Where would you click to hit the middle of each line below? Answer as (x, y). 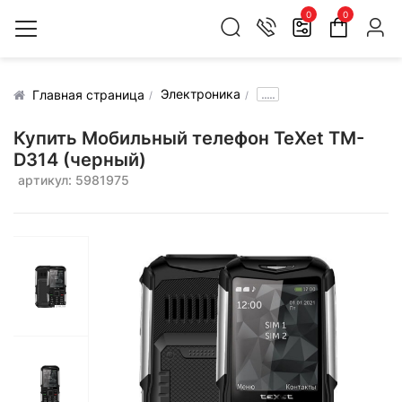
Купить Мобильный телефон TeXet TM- (189, 138)
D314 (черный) (80, 160)
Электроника (201, 94)
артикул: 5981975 (74, 180)
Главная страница (88, 94)
